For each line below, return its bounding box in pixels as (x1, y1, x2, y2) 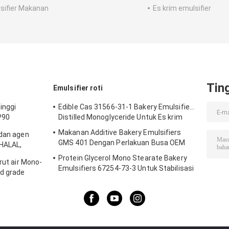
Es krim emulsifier (153, 4, 211, 13)
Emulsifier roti (53, 84, 103, 93)
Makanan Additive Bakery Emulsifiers (58, 128, 181, 137)
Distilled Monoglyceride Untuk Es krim (58, 113, 182, 122)
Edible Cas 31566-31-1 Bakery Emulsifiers (58, 103, 197, 111)
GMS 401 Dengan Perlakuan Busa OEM (58, 139, 186, 147)
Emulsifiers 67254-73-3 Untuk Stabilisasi (58, 164, 194, 173)
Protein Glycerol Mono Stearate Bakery (58, 154, 187, 163)
